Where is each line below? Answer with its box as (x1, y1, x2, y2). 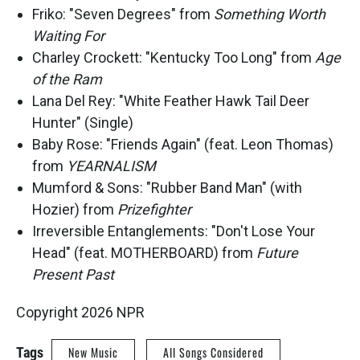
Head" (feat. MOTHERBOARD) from (32, 244, 256, 262)
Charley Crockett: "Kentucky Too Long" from (32, 49, 315, 67)
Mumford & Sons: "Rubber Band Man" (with (32, 179, 302, 197)
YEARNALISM (67, 157, 156, 175)
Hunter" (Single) (32, 114, 133, 132)
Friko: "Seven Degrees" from (32, 6, 214, 23)
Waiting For (32, 27, 104, 45)
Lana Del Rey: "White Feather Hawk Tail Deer (32, 92, 309, 110)
